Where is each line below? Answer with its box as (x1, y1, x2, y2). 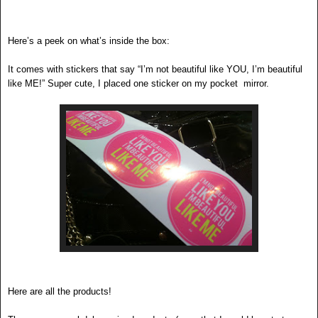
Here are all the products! (8, 286, 111, 297)
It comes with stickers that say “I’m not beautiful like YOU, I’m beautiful (8, 64, 302, 75)
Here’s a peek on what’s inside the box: (8, 35, 170, 47)
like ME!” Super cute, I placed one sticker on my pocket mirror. (8, 78, 269, 89)
